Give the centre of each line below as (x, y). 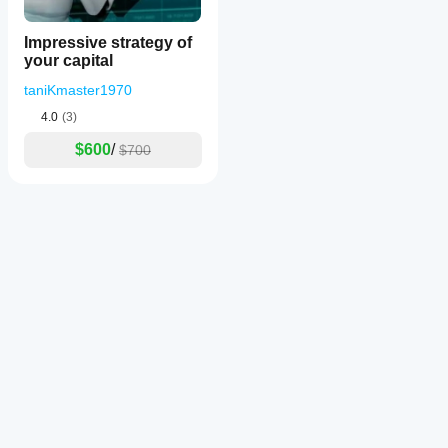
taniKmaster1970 (78, 90)
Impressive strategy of (108, 42)
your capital (68, 60)
